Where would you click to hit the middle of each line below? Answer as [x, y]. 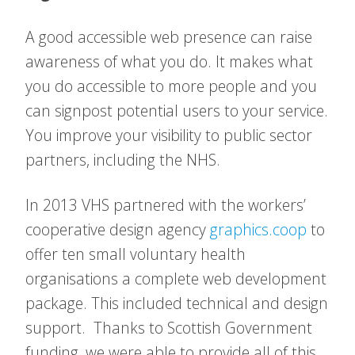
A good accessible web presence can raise [169, 37]
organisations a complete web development [176, 279]
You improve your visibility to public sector [169, 135]
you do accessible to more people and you [171, 86]
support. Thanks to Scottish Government [169, 328]
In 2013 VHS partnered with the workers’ [166, 205]
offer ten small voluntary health [136, 254]
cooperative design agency [118, 229]
